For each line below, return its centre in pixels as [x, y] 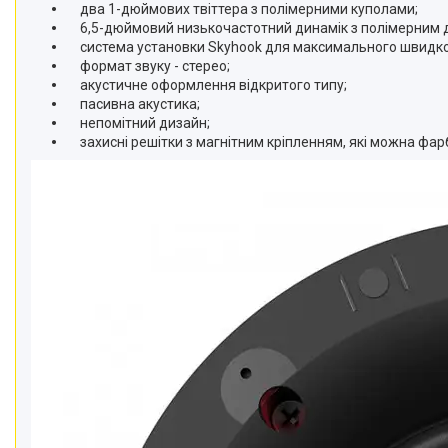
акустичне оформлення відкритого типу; [206, 85]
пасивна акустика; [134, 104]
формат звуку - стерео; [150, 66]
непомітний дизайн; [137, 123]
